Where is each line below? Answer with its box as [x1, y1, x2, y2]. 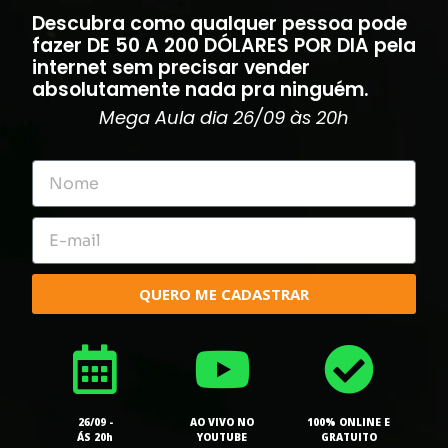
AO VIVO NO [190, 415, 255, 430]
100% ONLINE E [307, 415, 391, 430]
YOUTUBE [197, 430, 248, 445]
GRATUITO [320, 430, 377, 445]
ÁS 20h [77, 430, 114, 445]
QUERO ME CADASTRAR [139, 283, 309, 304]
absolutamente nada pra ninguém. [32, 76, 369, 103]
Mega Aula [99, 105, 200, 130]
